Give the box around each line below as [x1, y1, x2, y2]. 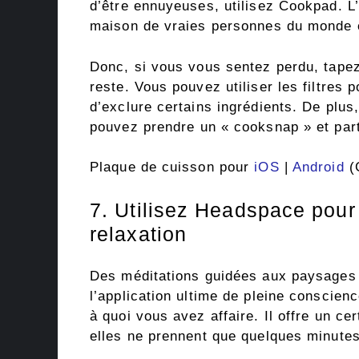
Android [292, 159, 345, 175]
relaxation [90, 222, 187, 245]
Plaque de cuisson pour [90, 159, 255, 175]
